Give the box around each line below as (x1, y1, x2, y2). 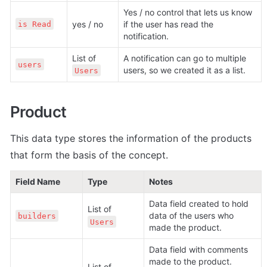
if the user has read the (123, 18, 213, 29)
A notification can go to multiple (123, 52, 246, 63)
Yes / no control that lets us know (123, 7, 252, 17)
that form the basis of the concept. (10, 149, 168, 162)
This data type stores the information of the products (10, 132, 252, 145)
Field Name (15, 176, 60, 187)
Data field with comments (149, 244, 248, 255)
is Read (17, 19, 51, 29)
